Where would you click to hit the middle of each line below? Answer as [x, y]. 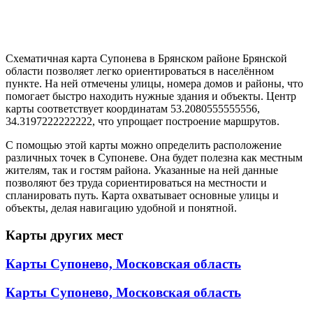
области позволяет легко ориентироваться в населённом [140, 71]
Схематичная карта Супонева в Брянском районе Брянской [146, 59]
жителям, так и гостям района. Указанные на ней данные [142, 170]
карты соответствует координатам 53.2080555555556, [133, 109]
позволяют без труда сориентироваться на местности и [136, 183]
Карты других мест [64, 235]
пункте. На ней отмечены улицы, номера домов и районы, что [154, 84]
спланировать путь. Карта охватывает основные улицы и [142, 196]
